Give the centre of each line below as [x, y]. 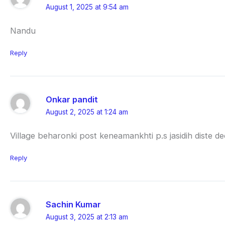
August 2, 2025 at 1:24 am [87, 112]
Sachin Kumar [74, 204]
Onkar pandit [72, 99]
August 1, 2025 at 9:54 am [87, 7]
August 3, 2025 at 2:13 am [87, 217]
